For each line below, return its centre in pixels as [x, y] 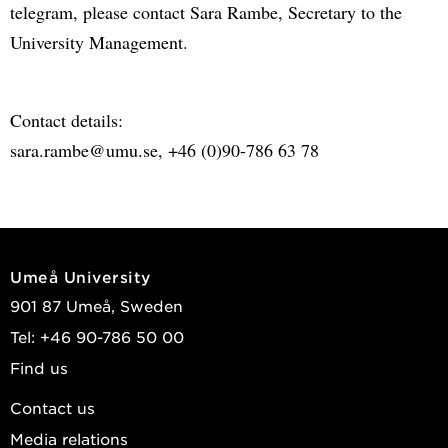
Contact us [52, 407]
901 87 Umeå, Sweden [96, 305]
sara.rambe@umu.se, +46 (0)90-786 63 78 [164, 149]
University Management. [99, 41]
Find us [39, 367]
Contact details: [66, 119]
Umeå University [80, 276]
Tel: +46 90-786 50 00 [97, 336]
